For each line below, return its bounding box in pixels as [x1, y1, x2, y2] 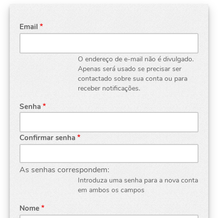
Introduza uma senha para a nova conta [78, 175, 198, 185]
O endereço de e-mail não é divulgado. [78, 54, 194, 64]
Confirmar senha [19, 132, 75, 143]
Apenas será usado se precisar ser [78, 64, 182, 73]
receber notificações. [78, 83, 140, 93]
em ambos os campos [78, 185, 145, 195]
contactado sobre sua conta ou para [78, 73, 187, 83]
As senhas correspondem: [19, 164, 109, 175]
